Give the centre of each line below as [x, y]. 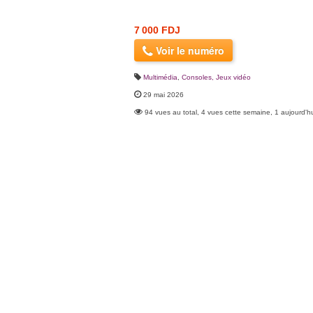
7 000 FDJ [157, 30]
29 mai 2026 [163, 94]
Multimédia [160, 77]
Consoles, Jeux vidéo [216, 77]
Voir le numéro [189, 50]
